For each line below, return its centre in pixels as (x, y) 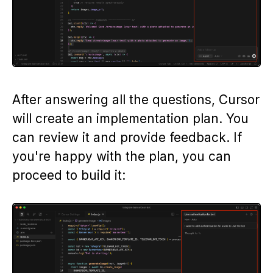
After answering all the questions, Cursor (136, 100)
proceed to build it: (69, 175)
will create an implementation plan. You (130, 119)
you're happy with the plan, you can (122, 157)
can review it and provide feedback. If (127, 138)
